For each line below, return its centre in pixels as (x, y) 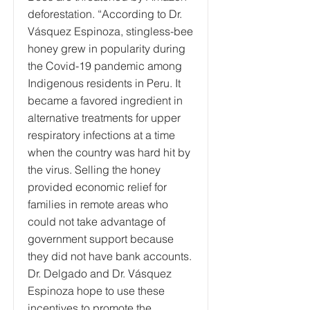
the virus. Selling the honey (94, 170)
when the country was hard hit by (109, 152)
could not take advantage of (97, 221)
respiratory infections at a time (101, 135)
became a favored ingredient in (105, 100)
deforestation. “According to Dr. (105, 14)
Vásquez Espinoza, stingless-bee (110, 31)
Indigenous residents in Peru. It (104, 83)
